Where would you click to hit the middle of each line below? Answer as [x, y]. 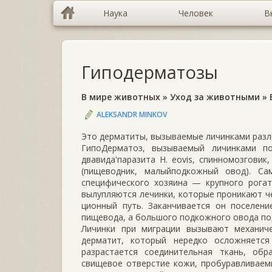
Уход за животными [215, 97]
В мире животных [121, 97]
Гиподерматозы [150, 72]
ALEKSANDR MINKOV [132, 114]
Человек [196, 13]
